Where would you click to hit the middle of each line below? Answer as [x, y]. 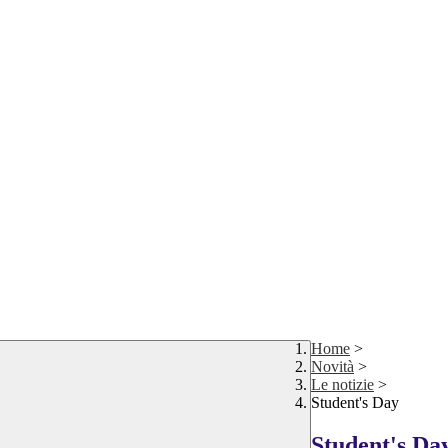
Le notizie [342, 385]
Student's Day [355, 403]
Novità [332, 367]
